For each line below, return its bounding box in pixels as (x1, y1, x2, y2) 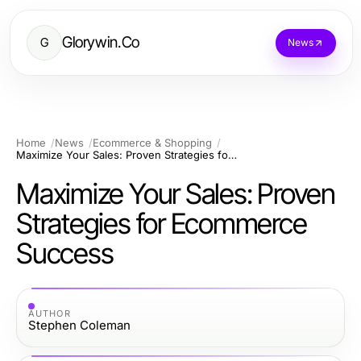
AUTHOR (28, 307, 71, 319)
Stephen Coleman (28, 317, 131, 333)
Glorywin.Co (62, 33, 139, 52)
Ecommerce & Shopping (93, 136, 212, 149)
